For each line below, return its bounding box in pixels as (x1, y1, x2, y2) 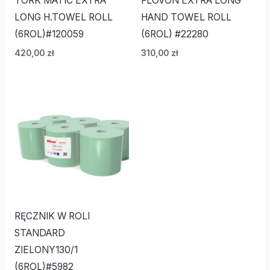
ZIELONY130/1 (14, 244, 78, 256)
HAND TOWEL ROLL (141, 11, 231, 24)
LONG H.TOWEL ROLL (14, 11, 113, 24)
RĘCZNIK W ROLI (14, 210, 90, 222)
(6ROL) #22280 (141, 28, 209, 40)
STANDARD (14, 227, 65, 239)
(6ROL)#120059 (14, 28, 84, 40)
